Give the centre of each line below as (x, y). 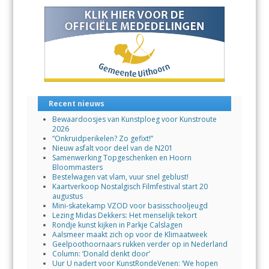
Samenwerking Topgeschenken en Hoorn (122, 157)
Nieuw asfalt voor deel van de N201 (112, 148)
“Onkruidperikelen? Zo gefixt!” (102, 138)
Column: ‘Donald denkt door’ (101, 253)
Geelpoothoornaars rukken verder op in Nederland (140, 244)
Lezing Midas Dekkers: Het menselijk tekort (124, 215)
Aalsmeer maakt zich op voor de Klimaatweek (129, 234)
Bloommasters (77, 167)
